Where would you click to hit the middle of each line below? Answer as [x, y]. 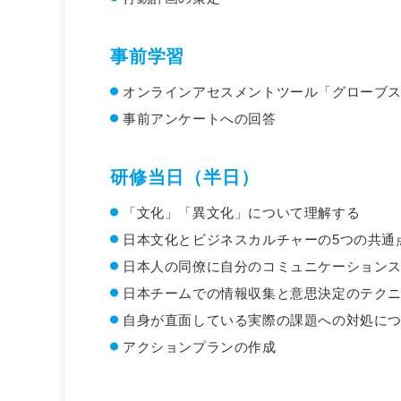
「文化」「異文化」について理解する [242, 212]
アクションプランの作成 [200, 346]
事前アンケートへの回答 [200, 118]
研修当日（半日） [185, 177]
